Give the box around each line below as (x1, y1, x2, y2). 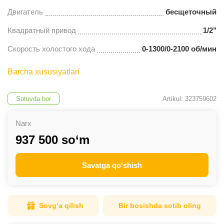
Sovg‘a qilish (39, 201, 83, 209)
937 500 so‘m (15, 133, 89, 146)
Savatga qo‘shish (82, 160, 142, 169)
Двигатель (7, 7, 43, 16)
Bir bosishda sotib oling (118, 201, 201, 209)
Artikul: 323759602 (162, 95, 216, 102)
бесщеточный (165, 7, 216, 16)
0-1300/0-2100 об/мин (142, 44, 216, 53)
